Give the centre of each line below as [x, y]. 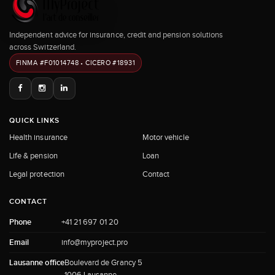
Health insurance [38, 137]
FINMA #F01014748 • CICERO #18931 [76, 62]
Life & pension [33, 155]
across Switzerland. [43, 47]
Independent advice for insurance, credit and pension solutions [116, 34]
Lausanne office [37, 262]
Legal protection [37, 174]
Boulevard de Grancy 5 [103, 262]
